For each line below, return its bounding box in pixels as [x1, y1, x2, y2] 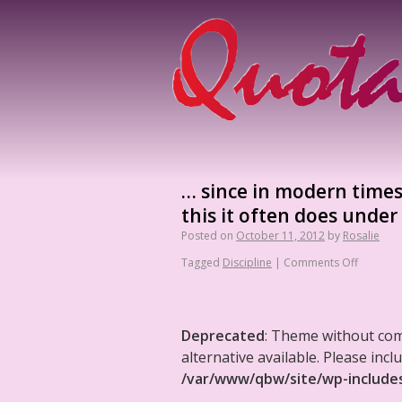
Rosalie [343, 228, 380, 243]
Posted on [181, 228, 233, 243]
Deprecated [181, 326, 265, 345]
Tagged [181, 255, 220, 270]
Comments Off [284, 255, 358, 270]
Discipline [223, 255, 272, 270]
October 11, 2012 [236, 228, 325, 243]
